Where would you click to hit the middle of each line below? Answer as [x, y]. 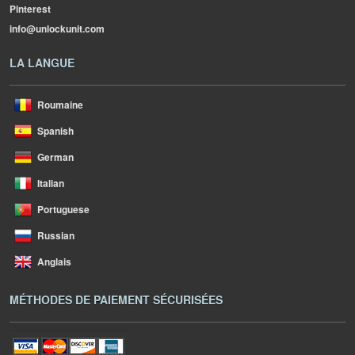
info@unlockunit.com [57, 29]
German [55, 157]
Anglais [54, 261]
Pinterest [30, 9]
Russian [56, 235]
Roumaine [60, 105]
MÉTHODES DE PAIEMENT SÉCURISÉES [116, 300]
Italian [51, 183]
